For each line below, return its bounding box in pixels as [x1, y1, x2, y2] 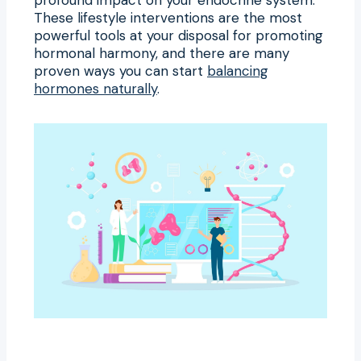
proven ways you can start [34, 61, 207, 80]
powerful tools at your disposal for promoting [34, 26, 323, 44]
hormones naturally [34, 79, 157, 98]
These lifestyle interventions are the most [34, 8, 302, 27]
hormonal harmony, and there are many [34, 44, 289, 62]
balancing [207, 61, 268, 80]
